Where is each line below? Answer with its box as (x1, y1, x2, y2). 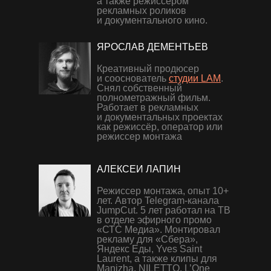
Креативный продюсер (97, 64, 199, 74)
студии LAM (169, 73, 221, 83)
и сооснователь (97, 73, 169, 83)
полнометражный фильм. (97, 93, 211, 103)
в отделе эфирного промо (97, 215, 212, 225)
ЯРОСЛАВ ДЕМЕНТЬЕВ (97, 42, 208, 52)
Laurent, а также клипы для (97, 253, 217, 264)
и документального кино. (97, 15, 207, 25)
